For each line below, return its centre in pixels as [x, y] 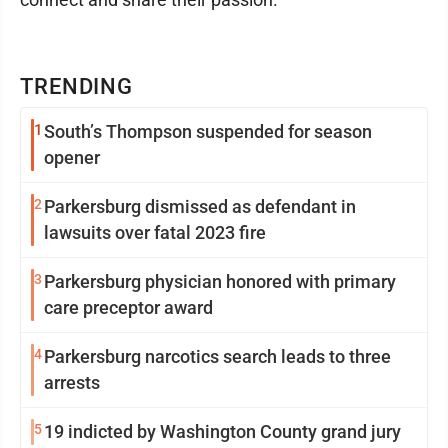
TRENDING [77, 86]
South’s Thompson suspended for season [208, 131]
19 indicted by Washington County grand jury [222, 431]
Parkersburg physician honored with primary [220, 281]
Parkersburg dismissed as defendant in [200, 206]
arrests [72, 382]
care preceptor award [128, 307]
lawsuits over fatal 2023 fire [155, 232]
